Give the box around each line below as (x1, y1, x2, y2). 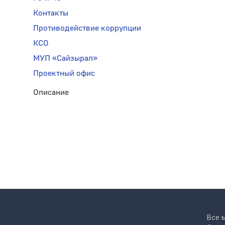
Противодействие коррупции (33, 23, 141, 33)
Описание (33, 87, 69, 97)
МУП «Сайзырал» (33, 53, 97, 63)
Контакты (33, 8, 68, 18)
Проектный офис (33, 68, 95, 78)
